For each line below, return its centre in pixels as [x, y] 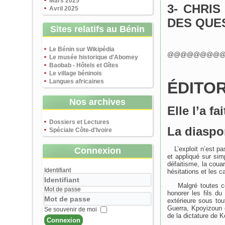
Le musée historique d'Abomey [94, 57]
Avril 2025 [64, 9]
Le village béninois [76, 73]
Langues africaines [77, 81]
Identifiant [58, 170]
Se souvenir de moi [71, 209]
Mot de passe [63, 189]
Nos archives [97, 102]
